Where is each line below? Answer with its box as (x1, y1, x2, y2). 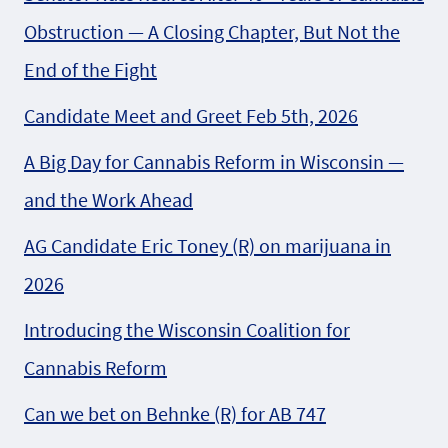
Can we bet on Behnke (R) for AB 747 (24, 400, 326, 426)
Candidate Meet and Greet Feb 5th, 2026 (24, 102, 358, 128)
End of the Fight (24, 56, 157, 82)
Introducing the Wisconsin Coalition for (24, 316, 350, 342)
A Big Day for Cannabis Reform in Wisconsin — (24, 148, 404, 174)
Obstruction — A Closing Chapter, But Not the (24, 18, 400, 44)
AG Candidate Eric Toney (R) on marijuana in (24, 232, 391, 258)
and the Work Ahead (24, 186, 193, 212)
